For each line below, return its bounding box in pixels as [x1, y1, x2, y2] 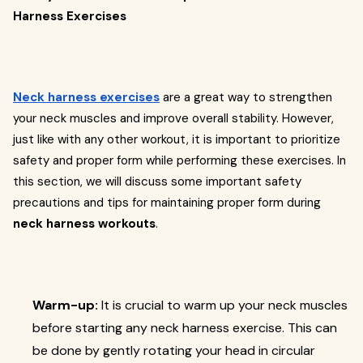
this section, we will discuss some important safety [13, 173, 301, 190]
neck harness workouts [13, 216, 156, 232]
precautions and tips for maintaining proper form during [13, 194, 321, 211]
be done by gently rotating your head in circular [32, 342, 315, 359]
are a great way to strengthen [160, 89, 332, 105]
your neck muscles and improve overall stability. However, [13, 110, 334, 126]
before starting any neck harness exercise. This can [32, 319, 337, 336]
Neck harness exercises [13, 89, 160, 105]
